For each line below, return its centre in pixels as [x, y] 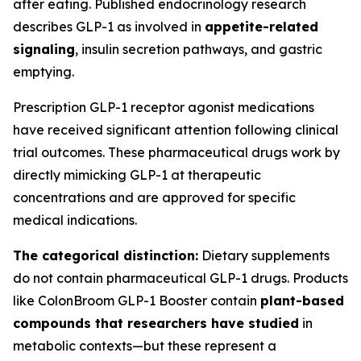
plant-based [302, 301]
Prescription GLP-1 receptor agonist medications [164, 107]
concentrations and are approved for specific [154, 197]
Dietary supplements [264, 255]
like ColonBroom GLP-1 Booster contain [137, 301]
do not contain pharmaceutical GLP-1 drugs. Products [180, 278]
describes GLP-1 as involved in [109, 27]
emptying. [44, 72]
